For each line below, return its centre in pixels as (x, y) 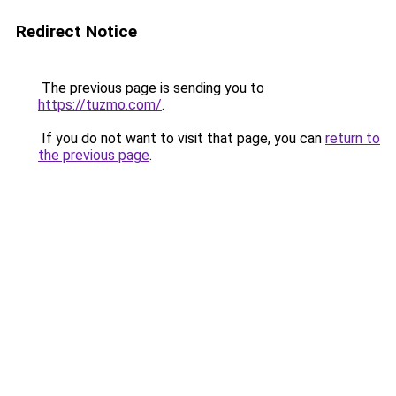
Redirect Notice (76, 31)
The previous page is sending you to (151, 88)
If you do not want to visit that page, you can (182, 138)
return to (353, 138)
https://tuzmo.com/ (100, 105)
